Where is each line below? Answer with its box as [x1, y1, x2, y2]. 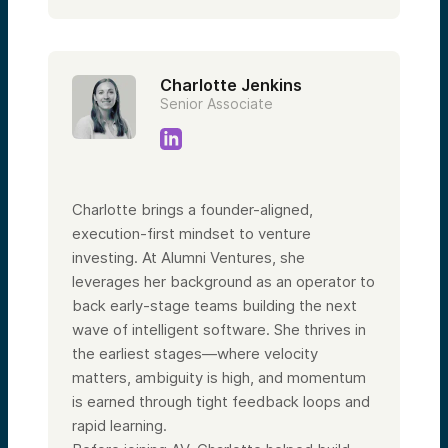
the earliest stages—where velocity [72, 343, 318, 363]
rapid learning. [72, 415, 167, 435]
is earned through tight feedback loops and [72, 391, 370, 411]
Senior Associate [160, 94, 273, 112]
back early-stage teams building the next [72, 295, 357, 315]
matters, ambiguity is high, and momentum [72, 367, 366, 387]
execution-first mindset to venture [72, 223, 311, 243]
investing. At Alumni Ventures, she [72, 247, 305, 267]
